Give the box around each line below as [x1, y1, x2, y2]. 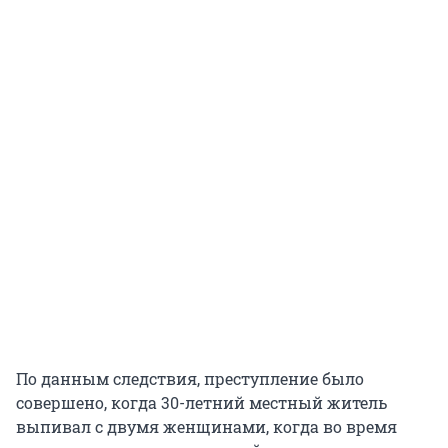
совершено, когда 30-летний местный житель [16, 391, 387, 413]
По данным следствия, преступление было [16, 367, 364, 389]
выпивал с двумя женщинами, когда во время [16, 415, 397, 437]
